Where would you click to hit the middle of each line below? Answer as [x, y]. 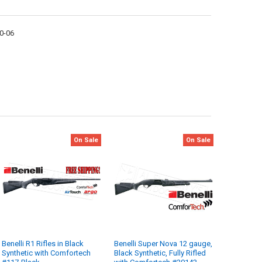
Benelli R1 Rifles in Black [43, 244]
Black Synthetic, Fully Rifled [160, 253]
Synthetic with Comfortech [46, 253]
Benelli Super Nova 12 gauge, [163, 244]
